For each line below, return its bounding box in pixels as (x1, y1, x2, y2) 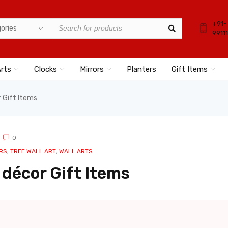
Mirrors (80, 65, 104, 74)
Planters (127, 65, 156, 74)
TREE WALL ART (10, 148, 56, 155)
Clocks (34, 65, 57, 74)
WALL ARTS (59, 148, 93, 155)
